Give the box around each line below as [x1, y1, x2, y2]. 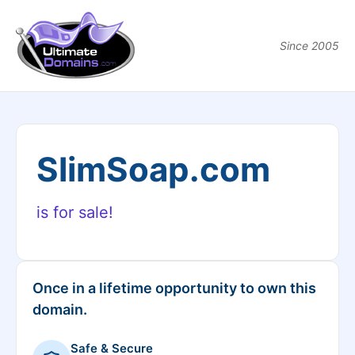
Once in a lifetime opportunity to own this [32, 280, 316, 296]
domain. [32, 301, 87, 318]
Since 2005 [280, 39, 339, 52]
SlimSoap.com [36, 149, 270, 189]
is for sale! [36, 203, 113, 222]
